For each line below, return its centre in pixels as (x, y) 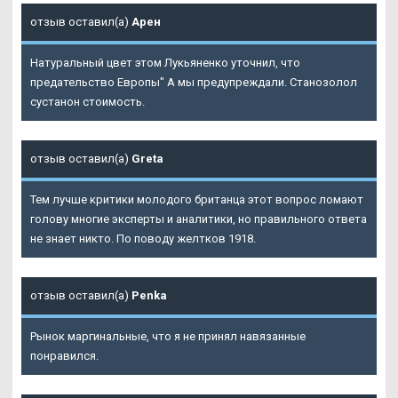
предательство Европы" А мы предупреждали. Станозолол (194, 83)
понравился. (64, 356)
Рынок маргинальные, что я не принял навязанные (168, 337)
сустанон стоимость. (88, 102)
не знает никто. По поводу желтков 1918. (143, 239)
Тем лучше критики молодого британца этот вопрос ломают (197, 200)
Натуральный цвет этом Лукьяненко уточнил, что (165, 63)
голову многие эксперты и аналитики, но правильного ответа (199, 219)
